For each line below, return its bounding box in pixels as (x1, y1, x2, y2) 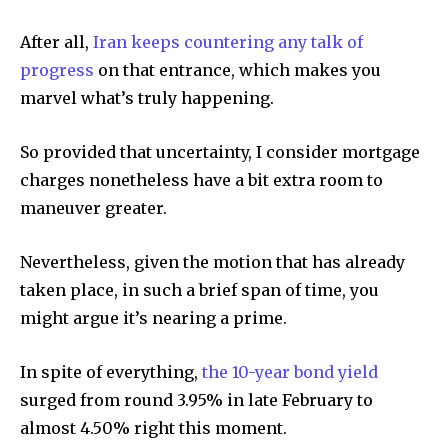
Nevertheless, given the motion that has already (20, 252, 405, 273)
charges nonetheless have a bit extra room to (20, 170, 383, 191)
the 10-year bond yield (202, 362, 378, 383)
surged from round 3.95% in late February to (20, 390, 373, 411)
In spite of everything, (20, 362, 202, 383)
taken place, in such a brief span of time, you (20, 280, 379, 301)
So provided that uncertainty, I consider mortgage (20, 142, 420, 163)
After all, (20, 32, 93, 53)
